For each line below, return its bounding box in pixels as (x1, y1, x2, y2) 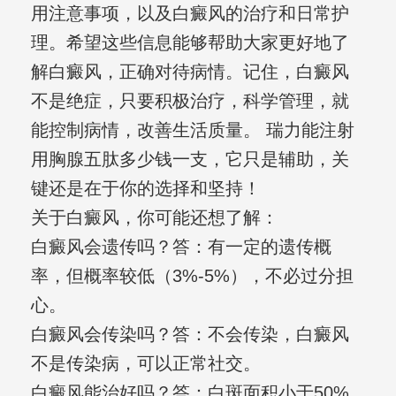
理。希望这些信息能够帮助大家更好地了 (30, 33, 349, 53)
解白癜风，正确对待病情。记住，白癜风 (30, 62, 349, 82)
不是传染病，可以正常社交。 (30, 354, 261, 374)
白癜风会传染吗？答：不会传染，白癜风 (30, 324, 349, 345)
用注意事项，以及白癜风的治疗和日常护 (30, 4, 349, 24)
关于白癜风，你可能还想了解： (30, 208, 278, 228)
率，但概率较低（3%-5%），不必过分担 (30, 266, 354, 286)
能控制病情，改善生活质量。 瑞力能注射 (30, 120, 354, 141)
